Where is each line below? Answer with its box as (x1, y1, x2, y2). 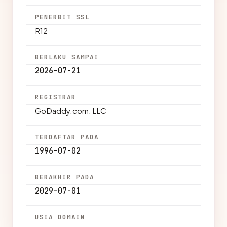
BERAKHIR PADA (35, 173, 95, 181)
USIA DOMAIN (35, 213, 86, 221)
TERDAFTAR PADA (35, 133, 99, 141)
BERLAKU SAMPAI (35, 53, 99, 61)
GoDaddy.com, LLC (35, 106, 106, 116)
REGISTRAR (35, 93, 77, 101)
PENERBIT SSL (35, 13, 90, 21)
